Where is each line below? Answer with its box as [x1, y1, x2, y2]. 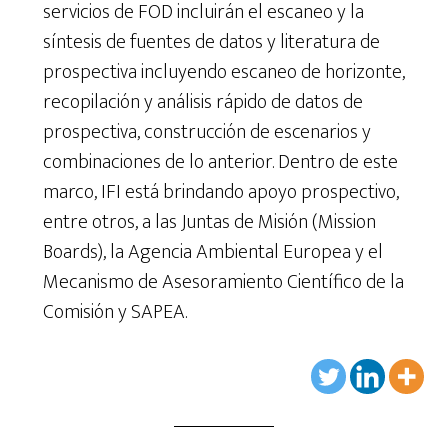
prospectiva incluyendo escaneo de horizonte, [42, 54, 405, 89]
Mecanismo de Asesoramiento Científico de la [42, 264, 404, 299]
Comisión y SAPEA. [42, 294, 187, 329]
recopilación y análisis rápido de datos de [42, 84, 363, 119]
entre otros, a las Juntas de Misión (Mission [42, 204, 376, 239]
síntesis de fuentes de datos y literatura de [42, 24, 380, 59]
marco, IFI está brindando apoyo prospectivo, [42, 174, 399, 209]
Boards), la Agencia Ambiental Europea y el [42, 234, 383, 269]
